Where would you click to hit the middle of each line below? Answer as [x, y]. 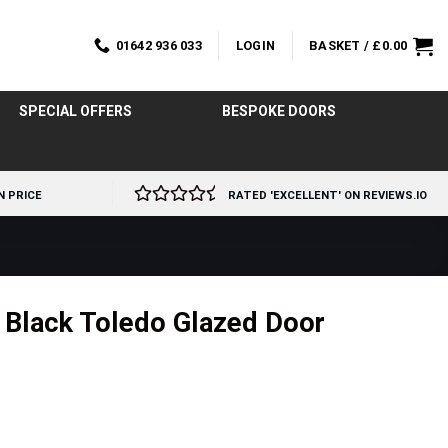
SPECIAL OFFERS [75, 111]
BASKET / [341, 45]
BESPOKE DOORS [278, 111]
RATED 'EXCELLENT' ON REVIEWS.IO [327, 195]
